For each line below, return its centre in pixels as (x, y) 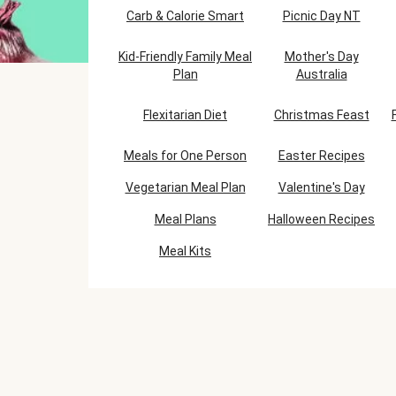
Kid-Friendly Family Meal (185, 57)
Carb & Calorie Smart (185, 16)
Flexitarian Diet (185, 115)
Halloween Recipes (321, 219)
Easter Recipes (321, 156)
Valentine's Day (321, 187)
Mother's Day (321, 57)
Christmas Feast (321, 115)
